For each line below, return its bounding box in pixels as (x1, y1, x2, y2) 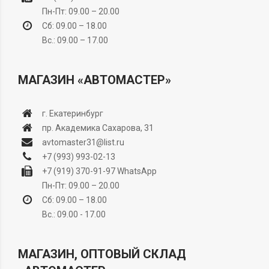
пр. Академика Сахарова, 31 (42, 122, 154, 133)
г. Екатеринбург (42, 108, 103, 118)
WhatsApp (115, 166, 157, 176)
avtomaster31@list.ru (42, 137, 124, 147)
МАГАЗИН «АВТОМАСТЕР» (18, 72, 171, 87)
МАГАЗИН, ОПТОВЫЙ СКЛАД (18, 246, 186, 261)
